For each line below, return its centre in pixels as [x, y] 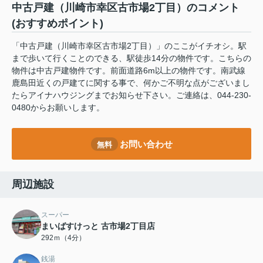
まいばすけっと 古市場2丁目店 [98, 226]
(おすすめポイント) [58, 24]
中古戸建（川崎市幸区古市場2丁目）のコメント [126, 8]
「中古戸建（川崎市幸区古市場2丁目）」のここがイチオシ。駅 [129, 46]
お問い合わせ [146, 144]
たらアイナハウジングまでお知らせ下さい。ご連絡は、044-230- [131, 95]
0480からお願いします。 [58, 108]
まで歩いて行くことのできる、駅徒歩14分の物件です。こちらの [131, 58]
